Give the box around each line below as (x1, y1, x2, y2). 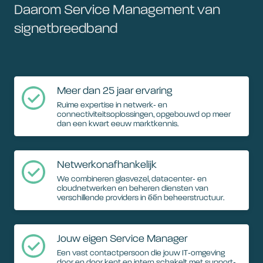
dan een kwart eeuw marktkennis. (57, 120, 180, 128)
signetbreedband (14, 22, 117, 36)
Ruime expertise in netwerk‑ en (57, 101, 167, 109)
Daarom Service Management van (14, 4, 220, 18)
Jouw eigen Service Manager (57, 234, 187, 244)
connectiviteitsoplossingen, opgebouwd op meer (57, 110, 231, 119)
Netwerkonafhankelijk (57, 160, 157, 170)
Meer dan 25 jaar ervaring (57, 86, 172, 96)
